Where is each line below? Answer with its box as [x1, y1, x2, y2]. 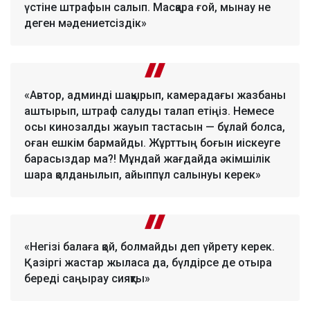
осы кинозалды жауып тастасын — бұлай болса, [24, 120, 285, 134]
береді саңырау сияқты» [24, 271, 150, 285]
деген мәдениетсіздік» [24, 16, 147, 30]
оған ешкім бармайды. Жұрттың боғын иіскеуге [24, 136, 280, 149]
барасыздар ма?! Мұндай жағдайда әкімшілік [24, 152, 271, 165]
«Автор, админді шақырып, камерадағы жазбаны [24, 88, 286, 102]
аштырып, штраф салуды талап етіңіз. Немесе [24, 104, 274, 118]
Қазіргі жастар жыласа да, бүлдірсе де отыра [24, 255, 272, 269]
